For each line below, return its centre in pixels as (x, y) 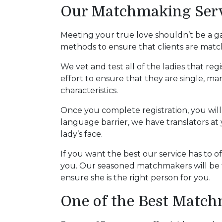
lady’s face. (82, 134)
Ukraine (32, 48)
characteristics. (89, 90)
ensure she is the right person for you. (136, 177)
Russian (31, 80)
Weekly (31, 112)
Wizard (30, 159)
